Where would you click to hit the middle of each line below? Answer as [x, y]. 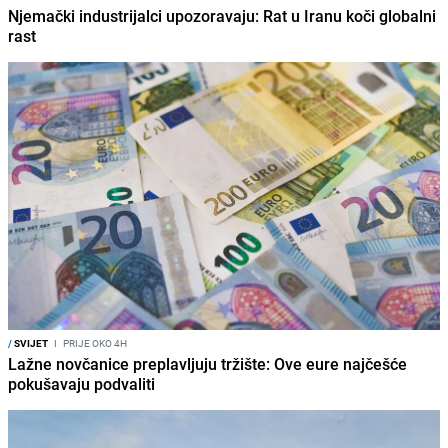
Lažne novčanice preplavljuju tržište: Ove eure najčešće [207, 364]
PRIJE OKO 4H [94, 343]
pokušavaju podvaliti [81, 384]
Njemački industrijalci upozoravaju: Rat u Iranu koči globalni [222, 16]
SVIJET [30, 343]
